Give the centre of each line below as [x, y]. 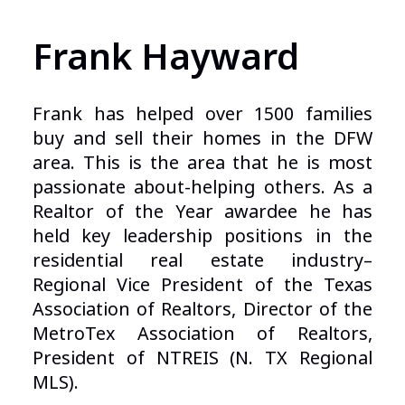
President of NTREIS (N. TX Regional [202, 357]
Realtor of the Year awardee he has [202, 211]
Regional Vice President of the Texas [202, 284]
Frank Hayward [166, 57]
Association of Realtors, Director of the [202, 308]
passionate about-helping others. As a [202, 186]
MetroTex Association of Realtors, [202, 333]
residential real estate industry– [202, 259]
